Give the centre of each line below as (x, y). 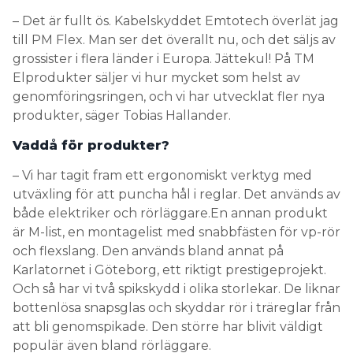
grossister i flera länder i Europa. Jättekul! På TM (163, 59)
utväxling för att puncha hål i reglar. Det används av (176, 195)
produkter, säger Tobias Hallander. (122, 116)
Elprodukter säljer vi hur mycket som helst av (156, 78)
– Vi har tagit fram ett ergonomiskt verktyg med (162, 176)
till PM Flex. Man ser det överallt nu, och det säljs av (174, 40)
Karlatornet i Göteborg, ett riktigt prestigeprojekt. (169, 270)
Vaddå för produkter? (91, 146)
